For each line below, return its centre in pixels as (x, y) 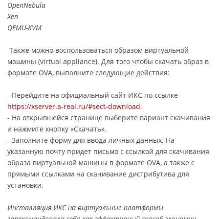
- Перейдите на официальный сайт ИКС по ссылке (93, 95)
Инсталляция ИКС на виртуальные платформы (85, 207)
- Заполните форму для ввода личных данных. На (91, 140)
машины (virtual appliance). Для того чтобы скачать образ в (108, 61)
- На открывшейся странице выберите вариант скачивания (109, 117)
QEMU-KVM (24, 27)
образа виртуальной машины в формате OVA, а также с (101, 162)
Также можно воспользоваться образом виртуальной (98, 50)
